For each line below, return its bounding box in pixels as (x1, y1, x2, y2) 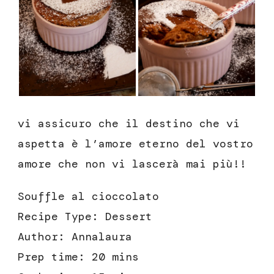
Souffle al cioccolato (18, 189, 159, 204)
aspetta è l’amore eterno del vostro (18, 136, 253, 152)
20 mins (92, 250, 139, 265)
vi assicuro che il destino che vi (18, 116, 240, 131)
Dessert (105, 209, 152, 224)
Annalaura (72, 229, 132, 245)
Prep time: (18, 250, 92, 265)
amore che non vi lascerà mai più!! (18, 157, 246, 172)
